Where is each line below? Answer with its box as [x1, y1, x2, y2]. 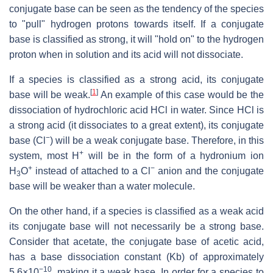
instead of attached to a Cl [32, 165, 151, 176]
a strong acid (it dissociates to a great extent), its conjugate [9, 119, 264, 130]
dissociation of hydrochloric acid [9, 104, 151, 115]
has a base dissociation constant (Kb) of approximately [9, 251, 264, 262]
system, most [9, 150, 73, 161]
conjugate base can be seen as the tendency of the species [9, 3, 264, 14]
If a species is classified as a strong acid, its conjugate [9, 74, 264, 85]
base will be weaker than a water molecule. [9, 180, 195, 191]
